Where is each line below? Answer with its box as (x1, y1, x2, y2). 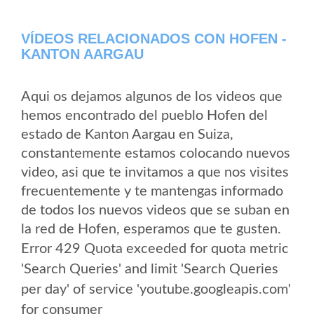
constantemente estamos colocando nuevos (21, 146, 290, 161)
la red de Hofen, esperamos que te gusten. (21, 221, 281, 236)
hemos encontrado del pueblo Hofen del (21, 108, 268, 123)
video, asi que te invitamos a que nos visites (21, 165, 289, 179)
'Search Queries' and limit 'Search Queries (21, 261, 278, 276)
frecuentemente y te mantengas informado (21, 184, 283, 198)
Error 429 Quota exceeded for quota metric (21, 241, 289, 256)
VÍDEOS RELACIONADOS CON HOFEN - (21, 30, 287, 46)
